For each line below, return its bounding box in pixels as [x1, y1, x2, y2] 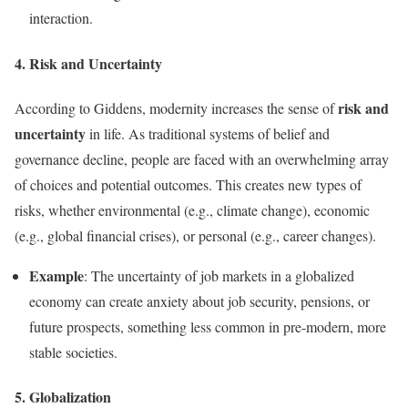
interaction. [29, 8, 93, 28]
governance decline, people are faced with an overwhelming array [15, 149, 389, 168]
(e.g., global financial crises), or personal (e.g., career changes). [15, 226, 376, 245]
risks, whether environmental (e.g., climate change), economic [15, 200, 370, 219]
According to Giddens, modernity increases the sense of [15, 98, 338, 117]
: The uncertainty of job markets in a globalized [84, 266, 354, 285]
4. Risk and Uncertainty [15, 52, 162, 74]
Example [29, 265, 84, 286]
